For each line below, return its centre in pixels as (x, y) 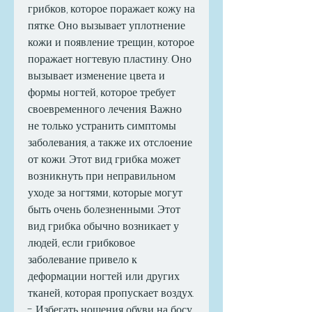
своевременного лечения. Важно (105, 109)
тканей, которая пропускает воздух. (111, 293)
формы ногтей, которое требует (102, 93)
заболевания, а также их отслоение (110, 143)
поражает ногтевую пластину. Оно (110, 59)
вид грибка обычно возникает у (103, 226)
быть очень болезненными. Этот (104, 210)
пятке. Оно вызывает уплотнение (107, 26)
